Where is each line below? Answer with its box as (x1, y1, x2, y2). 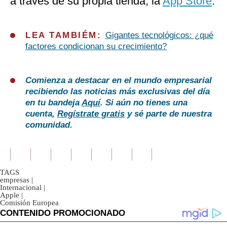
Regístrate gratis (57, 109, 125, 119)
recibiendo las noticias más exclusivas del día (25, 87, 210, 97)
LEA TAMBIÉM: (25, 30, 105, 41)
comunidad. (25, 120, 72, 130)
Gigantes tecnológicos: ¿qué (105, 30, 213, 41)
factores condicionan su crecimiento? (25, 42, 167, 52)
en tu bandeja (25, 98, 82, 108)
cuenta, (25, 109, 57, 119)
